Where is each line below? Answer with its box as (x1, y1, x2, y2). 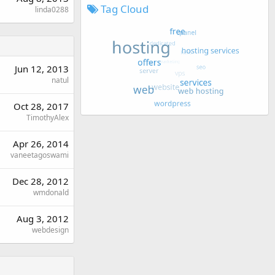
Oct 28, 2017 (14, 100, 69, 112)
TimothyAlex (26, 112, 69, 123)
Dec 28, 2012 (12, 175, 69, 187)
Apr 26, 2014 (13, 137, 69, 150)
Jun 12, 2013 (15, 63, 69, 75)
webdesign (32, 225, 69, 235)
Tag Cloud (98, 1, 149, 16)
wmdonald (33, 187, 69, 198)
